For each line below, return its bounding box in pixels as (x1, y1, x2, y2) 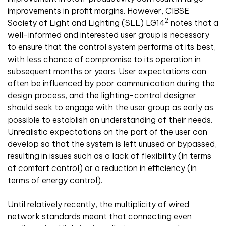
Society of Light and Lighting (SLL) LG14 (8, 18, 165, 28)
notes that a (168, 18, 218, 28)
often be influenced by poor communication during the (8, 78, 215, 89)
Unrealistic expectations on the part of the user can (8, 127, 207, 137)
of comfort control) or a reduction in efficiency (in (8, 163, 197, 174)
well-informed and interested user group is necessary (8, 30, 209, 40)
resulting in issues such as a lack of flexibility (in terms (8, 151, 211, 161)
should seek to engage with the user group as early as (8, 102, 213, 113)
